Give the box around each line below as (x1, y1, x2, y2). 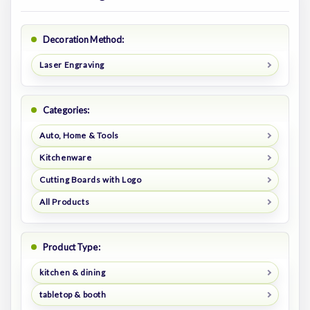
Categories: (43, 104, 90, 116)
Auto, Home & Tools (39, 130, 119, 141)
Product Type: (43, 241, 100, 253)
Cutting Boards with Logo (39, 174, 142, 185)
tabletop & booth (39, 289, 107, 300)
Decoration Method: (43, 34, 125, 46)
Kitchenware (39, 152, 92, 163)
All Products (39, 197, 90, 208)
